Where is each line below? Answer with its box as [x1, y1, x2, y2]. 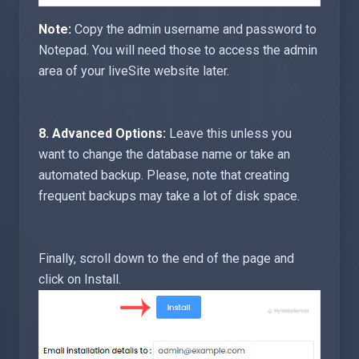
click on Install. [38, 272, 121, 288]
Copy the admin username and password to [71, 22, 317, 38]
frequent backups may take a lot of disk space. [38, 188, 300, 204]
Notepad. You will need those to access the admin [38, 42, 317, 58]
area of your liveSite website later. [38, 63, 229, 79]
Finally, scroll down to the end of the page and [38, 251, 294, 267]
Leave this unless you [169, 126, 292, 142]
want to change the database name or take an [38, 147, 290, 163]
